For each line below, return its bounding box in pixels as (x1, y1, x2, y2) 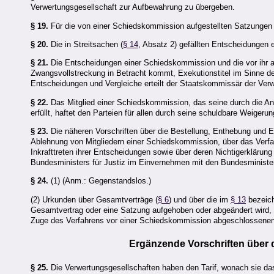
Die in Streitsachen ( (48, 39, 123, 49)
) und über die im (169, 194, 231, 204)
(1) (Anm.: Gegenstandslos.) (48, 176, 151, 186)
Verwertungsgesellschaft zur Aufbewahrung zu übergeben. (31, 2, 235, 12)
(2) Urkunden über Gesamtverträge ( (31, 194, 158, 204)
